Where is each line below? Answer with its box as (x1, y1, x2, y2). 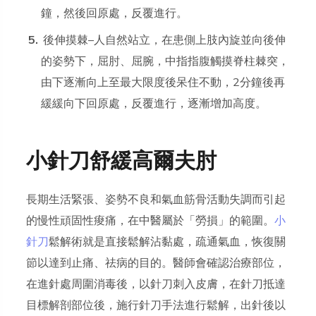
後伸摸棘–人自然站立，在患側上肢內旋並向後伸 (43, 32, 286, 49)
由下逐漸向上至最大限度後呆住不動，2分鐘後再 (41, 75, 286, 91)
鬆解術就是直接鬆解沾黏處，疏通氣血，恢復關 (49, 234, 286, 250)
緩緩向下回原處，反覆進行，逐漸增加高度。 (41, 96, 267, 112)
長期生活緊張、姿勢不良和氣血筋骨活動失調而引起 (26, 192, 286, 208)
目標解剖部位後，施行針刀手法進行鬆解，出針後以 (26, 298, 286, 314)
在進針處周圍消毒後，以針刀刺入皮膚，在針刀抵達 (26, 276, 286, 293)
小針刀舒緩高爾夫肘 (26, 145, 217, 180)
